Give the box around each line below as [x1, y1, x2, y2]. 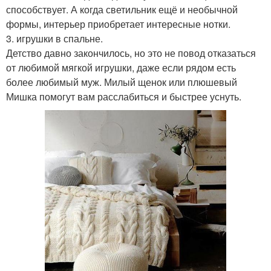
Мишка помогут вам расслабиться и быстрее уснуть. [6, 90, 241, 103]
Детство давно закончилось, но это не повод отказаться [6, 46, 256, 60]
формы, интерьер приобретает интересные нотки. [6, 17, 230, 31]
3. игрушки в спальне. [6, 31, 103, 45]
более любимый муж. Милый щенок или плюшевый [6, 75, 237, 89]
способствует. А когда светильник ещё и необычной [6, 2, 238, 16]
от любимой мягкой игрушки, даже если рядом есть [6, 60, 236, 74]
